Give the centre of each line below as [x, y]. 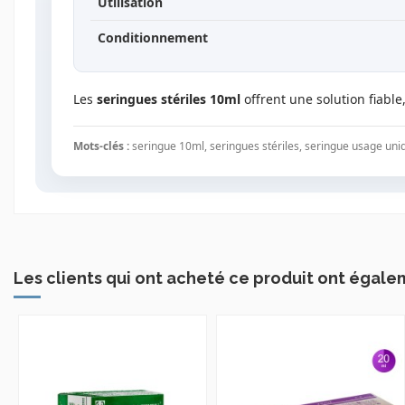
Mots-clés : [101, 146]
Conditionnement [152, 38]
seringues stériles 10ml [168, 99]
